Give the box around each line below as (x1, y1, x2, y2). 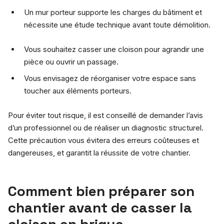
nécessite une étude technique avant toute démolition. (24, 19, 210, 29)
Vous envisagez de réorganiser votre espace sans (24, 73, 196, 83)
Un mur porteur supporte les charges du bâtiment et (24, 7, 202, 17)
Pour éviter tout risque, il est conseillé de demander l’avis (8, 110, 203, 120)
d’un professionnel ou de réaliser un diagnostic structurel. (8, 122, 203, 132)
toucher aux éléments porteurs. (24, 85, 131, 95)
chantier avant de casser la (8, 198, 192, 216)
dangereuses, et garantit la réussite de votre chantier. (8, 147, 190, 157)
